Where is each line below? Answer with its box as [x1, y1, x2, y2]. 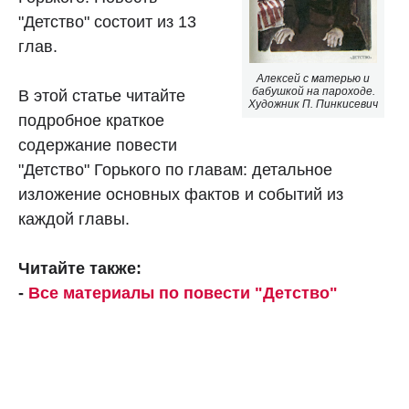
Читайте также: [18, 259, 146, 278]
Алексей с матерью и [257, 72, 371, 86]
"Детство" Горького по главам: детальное [18, 161, 332, 179]
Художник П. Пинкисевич [248, 98, 379, 111]
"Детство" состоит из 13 [18, 13, 196, 31]
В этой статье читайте [18, 87, 185, 105]
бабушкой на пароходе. [251, 85, 375, 99]
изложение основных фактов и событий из [18, 185, 343, 204]
